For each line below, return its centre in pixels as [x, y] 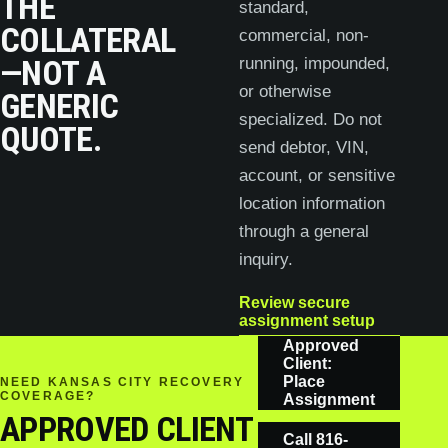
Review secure [295, 302]
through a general [304, 231]
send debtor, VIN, [304, 147]
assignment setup [307, 320]
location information [312, 203]
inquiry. [266, 259]
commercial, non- [304, 35]
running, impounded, [315, 63]
